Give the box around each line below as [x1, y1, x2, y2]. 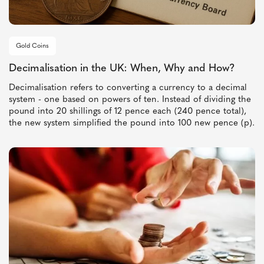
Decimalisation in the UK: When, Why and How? [9, 63, 235, 75]
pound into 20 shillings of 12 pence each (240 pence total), [9, 107, 246, 117]
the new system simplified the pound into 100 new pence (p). [9, 119, 255, 128]
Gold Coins [16, 43, 49, 50]
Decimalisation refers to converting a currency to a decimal [9, 84, 247, 93]
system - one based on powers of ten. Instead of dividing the [9, 95, 251, 105]
